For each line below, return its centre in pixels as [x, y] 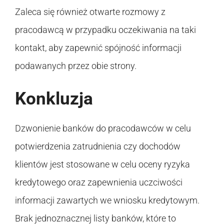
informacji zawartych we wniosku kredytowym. [107, 200]
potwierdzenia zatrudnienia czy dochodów [98, 146]
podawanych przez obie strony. [76, 65]
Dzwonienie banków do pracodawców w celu [103, 128]
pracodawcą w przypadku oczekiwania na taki [105, 29]
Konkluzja [54, 98]
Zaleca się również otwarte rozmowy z [90, 11]
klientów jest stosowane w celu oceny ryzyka [102, 164]
